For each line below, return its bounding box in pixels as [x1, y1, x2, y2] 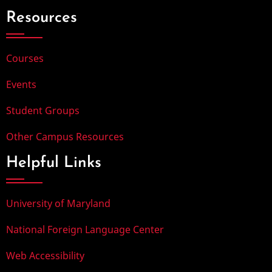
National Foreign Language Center [6, 222, 164, 236]
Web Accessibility [6, 248, 84, 262]
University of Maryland [6, 196, 110, 210]
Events [6, 77, 36, 91]
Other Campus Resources [6, 129, 124, 143]
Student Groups [6, 103, 80, 117]
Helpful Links [6, 155, 101, 171]
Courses [6, 51, 44, 65]
